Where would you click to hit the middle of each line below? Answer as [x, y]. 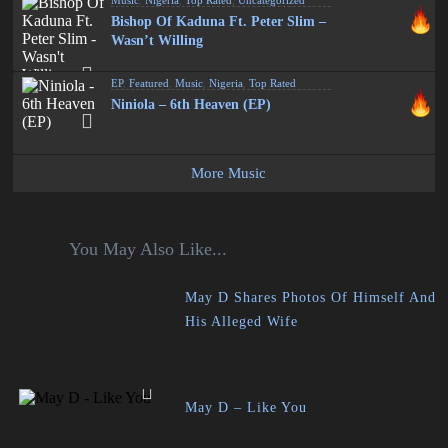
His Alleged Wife [242, 321]
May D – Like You [246, 407]
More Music [229, 173]
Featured [149, 83]
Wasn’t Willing [157, 40]
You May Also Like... [147, 249]
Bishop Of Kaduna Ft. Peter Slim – [219, 21]
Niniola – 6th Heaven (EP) [191, 104]
